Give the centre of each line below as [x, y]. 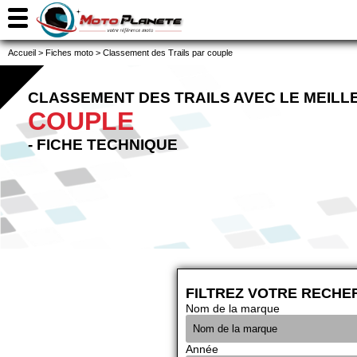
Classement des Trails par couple [168, 53]
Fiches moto [69, 53]
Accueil [22, 53]
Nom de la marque [233, 308]
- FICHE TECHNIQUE [103, 145]
